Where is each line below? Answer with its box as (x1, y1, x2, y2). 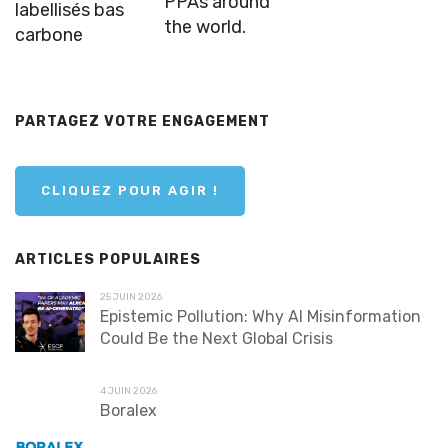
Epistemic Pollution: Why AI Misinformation (100, 307, 421, 327)
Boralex (100, 401, 157, 421)
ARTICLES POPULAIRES (15, 251, 201, 269)
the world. (164, 16, 247, 39)
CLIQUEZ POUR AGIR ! (41, 183, 220, 199)
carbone (15, 24, 83, 47)
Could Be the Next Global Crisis (100, 329, 333, 349)
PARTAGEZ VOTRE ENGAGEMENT (15, 113, 270, 131)
